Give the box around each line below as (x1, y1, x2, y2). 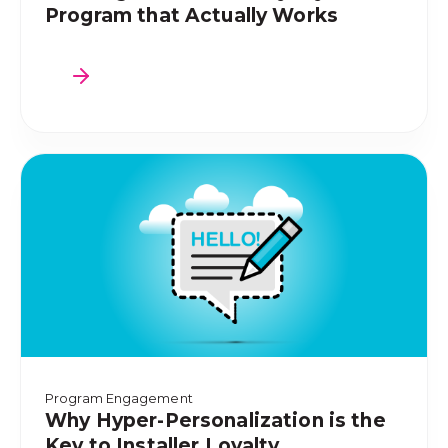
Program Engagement (45, 390, 193, 406)
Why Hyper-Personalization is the (45, 408, 386, 432)
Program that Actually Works (45, 3, 339, 27)
